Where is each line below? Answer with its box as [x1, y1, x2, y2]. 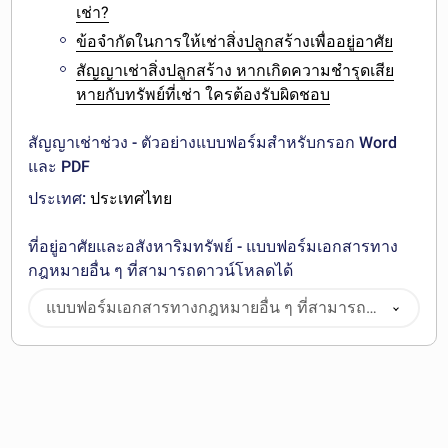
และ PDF [28, 156, 91, 176]
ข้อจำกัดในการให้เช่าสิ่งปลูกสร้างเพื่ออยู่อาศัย [76, 31, 394, 51]
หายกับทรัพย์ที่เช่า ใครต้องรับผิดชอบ [76, 84, 331, 104]
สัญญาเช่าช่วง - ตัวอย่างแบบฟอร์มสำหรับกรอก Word [28, 132, 398, 152]
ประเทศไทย [86, 188, 173, 208]
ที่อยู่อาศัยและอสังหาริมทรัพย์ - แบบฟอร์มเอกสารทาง [28, 236, 399, 256]
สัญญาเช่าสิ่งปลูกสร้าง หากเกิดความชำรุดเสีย [76, 60, 395, 80]
